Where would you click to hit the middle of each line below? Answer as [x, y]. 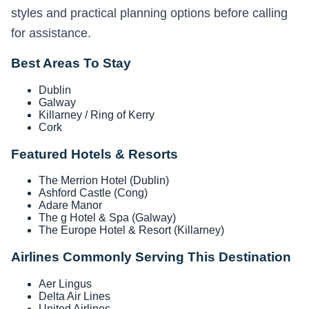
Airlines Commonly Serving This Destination [151, 257]
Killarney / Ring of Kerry [97, 114]
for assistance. [51, 33]
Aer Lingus [65, 283]
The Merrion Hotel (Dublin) [104, 181]
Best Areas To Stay [71, 63]
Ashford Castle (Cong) [93, 193]
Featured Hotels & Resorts [94, 154]
